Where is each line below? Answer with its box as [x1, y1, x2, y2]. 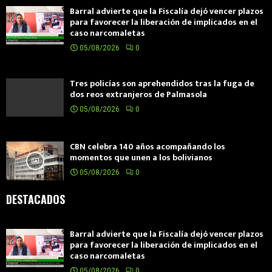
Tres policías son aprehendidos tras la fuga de [70, 76, 254, 91]
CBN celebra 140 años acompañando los [70, 140, 225, 154]
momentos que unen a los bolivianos [70, 151, 212, 165]
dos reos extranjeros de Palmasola [70, 87, 207, 102]
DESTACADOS [6, 191, 65, 207]
